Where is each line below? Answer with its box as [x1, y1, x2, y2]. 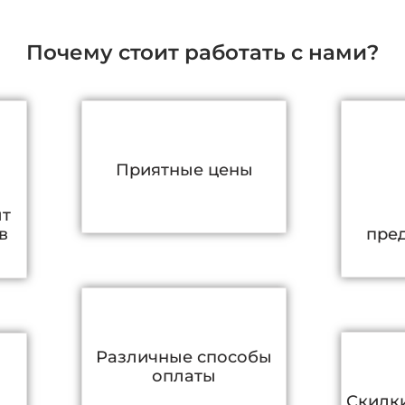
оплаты [152, 366, 217, 387]
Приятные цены [115, 160, 253, 181]
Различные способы [96, 347, 273, 368]
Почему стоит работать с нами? [26, 40, 379, 66]
